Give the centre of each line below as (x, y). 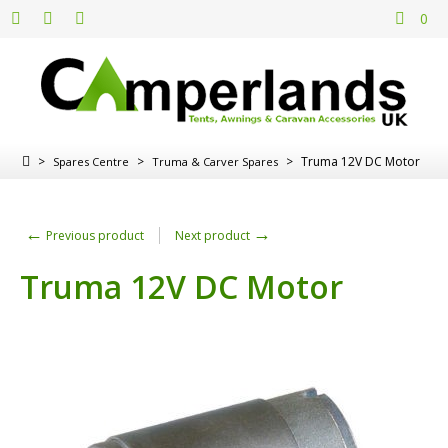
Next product (214, 235)
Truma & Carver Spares (215, 161)
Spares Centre (91, 161)
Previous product (93, 235)
